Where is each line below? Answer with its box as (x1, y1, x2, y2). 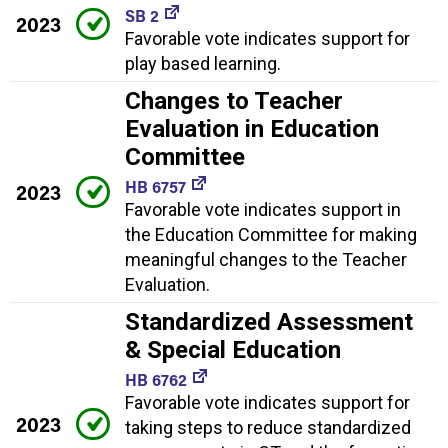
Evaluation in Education (125, 115, 379, 144)
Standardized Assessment (125, 308, 413, 337)
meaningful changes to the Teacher (125, 249, 407, 271)
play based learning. (125, 53, 281, 75)
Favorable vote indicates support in (125, 199, 401, 221)
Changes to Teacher (125, 87, 343, 116)
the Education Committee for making (125, 224, 417, 246)
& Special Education (125, 336, 341, 365)
